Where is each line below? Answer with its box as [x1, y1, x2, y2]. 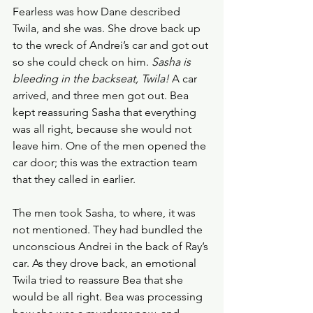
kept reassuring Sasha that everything [13, 105, 199, 119]
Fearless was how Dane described [13, 5, 183, 18]
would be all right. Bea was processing [13, 290, 205, 303]
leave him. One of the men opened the [13, 139, 209, 152]
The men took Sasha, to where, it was [13, 206, 198, 219]
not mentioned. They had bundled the [13, 223, 205, 236]
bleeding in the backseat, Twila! [13, 72, 172, 85]
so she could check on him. [13, 55, 152, 68]
